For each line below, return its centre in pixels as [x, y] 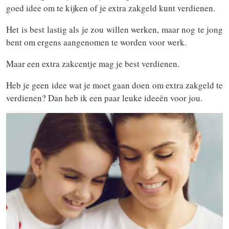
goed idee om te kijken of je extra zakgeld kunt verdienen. [111, 8]
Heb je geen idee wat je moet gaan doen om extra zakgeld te [114, 85]
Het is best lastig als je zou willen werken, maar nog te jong [114, 29]
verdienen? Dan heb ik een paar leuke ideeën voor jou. [104, 98]
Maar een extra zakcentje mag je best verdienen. [93, 64]
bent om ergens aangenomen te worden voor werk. [96, 42]
